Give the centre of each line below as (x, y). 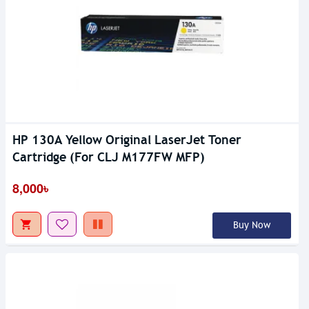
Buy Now (251, 226)
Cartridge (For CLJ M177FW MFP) (109, 157)
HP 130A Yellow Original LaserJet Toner (127, 140)
